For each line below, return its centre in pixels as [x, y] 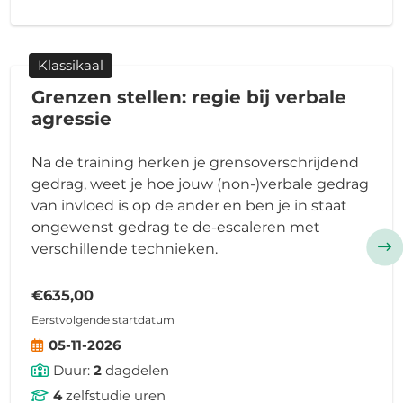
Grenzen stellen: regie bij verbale [188, 97]
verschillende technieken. [124, 248]
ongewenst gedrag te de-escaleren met [175, 227]
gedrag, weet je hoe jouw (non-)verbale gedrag [200, 184]
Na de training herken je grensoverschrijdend [195, 162]
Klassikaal [71, 66]
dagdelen [135, 370]
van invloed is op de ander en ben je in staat [189, 205]
